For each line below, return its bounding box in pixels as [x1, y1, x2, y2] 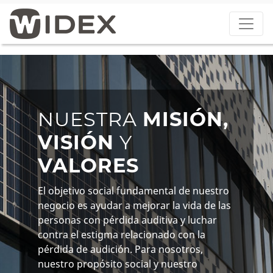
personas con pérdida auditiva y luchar [38, 213, 217, 227]
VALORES [38, 153, 139, 177]
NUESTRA [38, 107, 143, 131]
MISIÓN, [143, 107, 229, 131]
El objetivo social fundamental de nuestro [38, 183, 229, 197]
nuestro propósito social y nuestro [38, 257, 197, 271]
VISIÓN [38, 130, 114, 154]
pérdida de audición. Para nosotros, [38, 242, 203, 256]
